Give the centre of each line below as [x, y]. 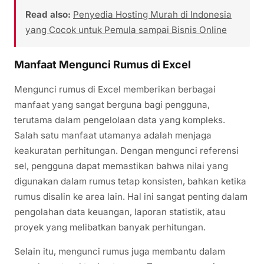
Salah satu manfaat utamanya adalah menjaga [113, 135]
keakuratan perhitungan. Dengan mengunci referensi [126, 150]
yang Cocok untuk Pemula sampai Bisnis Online [126, 29]
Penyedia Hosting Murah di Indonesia [152, 14]
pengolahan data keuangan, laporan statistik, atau [120, 212]
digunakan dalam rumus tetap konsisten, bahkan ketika [130, 181]
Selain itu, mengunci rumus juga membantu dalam [120, 251]
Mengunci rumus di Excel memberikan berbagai [115, 89]
